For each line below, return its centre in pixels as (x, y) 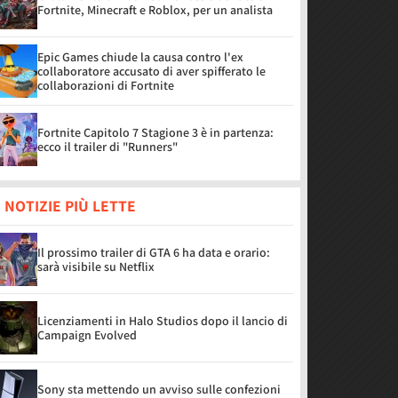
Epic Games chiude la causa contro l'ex (140, 57)
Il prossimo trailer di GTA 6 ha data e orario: (154, 252)
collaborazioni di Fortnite (106, 85)
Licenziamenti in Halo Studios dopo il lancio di (163, 321)
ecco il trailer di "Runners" (107, 147)
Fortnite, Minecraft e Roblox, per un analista (155, 10)
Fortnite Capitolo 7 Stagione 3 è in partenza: (155, 132)
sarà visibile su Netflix (96, 267)
